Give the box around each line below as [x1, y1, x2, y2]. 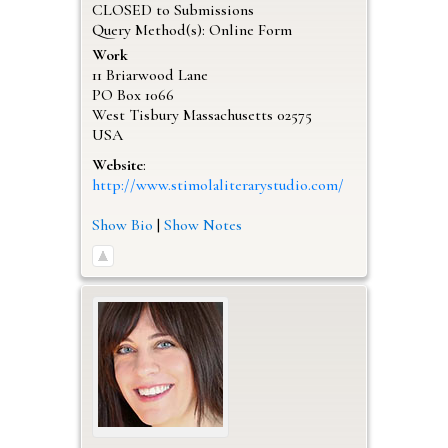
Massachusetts [182, 104, 273, 125]
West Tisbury [91, 104, 179, 125]
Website [91, 154, 143, 175]
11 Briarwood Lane [91, 64, 208, 85]
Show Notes [163, 214, 242, 235]
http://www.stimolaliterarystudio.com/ [91, 174, 344, 195]
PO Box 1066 [91, 84, 174, 105]
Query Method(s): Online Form [91, 19, 292, 40]
